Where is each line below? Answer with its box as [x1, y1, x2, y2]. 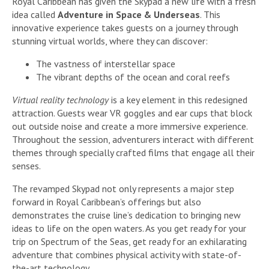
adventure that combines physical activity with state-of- [12, 249, 241, 261]
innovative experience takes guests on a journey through [12, 22, 238, 34]
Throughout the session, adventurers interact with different [12, 133, 254, 146]
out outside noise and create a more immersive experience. [12, 120, 247, 133]
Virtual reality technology [12, 94, 109, 106]
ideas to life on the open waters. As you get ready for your [12, 222, 246, 235]
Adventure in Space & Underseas [58, 8, 200, 21]
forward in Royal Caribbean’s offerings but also [12, 196, 201, 208]
